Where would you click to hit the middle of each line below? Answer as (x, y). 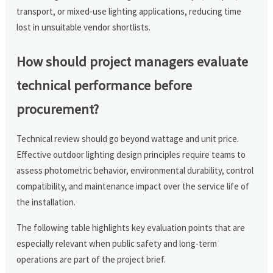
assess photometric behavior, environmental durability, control (135, 170)
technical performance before (105, 85)
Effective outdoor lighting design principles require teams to (131, 154)
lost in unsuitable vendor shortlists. (84, 27)
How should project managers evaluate (133, 61)
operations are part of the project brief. (91, 259)
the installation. (46, 202)
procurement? (58, 109)
